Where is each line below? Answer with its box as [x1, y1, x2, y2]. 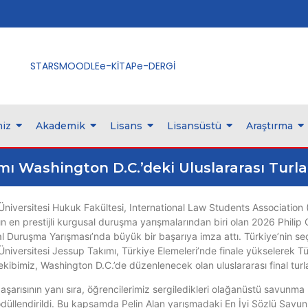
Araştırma [246, 120, 293, 132]
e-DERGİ [136, 58, 175, 73]
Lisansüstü [167, 120, 221, 132]
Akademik [36, 120, 85, 132]
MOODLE [58, 58, 100, 73]
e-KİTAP [99, 58, 137, 73]
